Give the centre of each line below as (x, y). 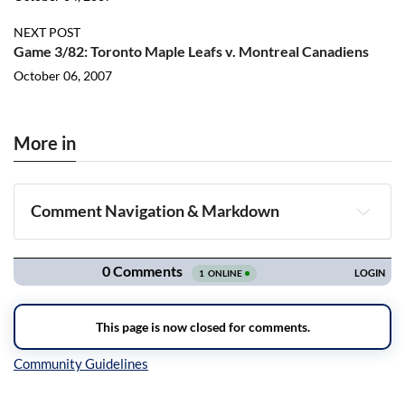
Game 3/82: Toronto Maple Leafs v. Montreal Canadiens (191, 51)
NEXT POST (47, 32)
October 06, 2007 (63, 75)
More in (45, 143)
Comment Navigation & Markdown (155, 211)
